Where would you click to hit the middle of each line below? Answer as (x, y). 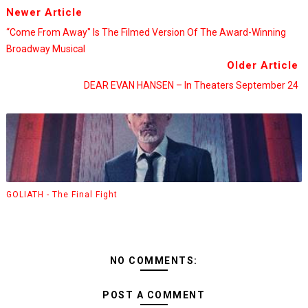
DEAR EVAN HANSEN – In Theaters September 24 (191, 85)
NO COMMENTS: (154, 261)
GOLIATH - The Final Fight (62, 194)
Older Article (263, 65)
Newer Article (44, 12)
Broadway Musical (45, 49)
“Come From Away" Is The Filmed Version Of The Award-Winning (146, 32)
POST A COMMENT (154, 295)
